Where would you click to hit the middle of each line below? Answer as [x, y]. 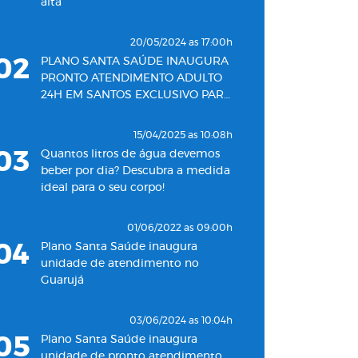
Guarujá [62, 280]
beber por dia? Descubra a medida [135, 171]
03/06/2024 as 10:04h [181, 320]
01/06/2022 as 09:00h [180, 228]
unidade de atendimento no [120, 264]
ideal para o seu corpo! [103, 188]
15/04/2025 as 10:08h [183, 135]
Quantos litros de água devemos [130, 154]
